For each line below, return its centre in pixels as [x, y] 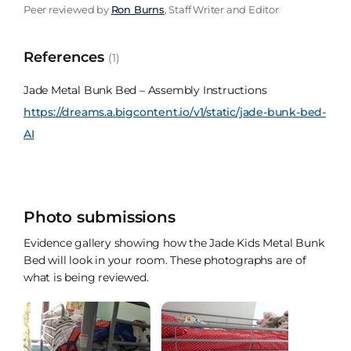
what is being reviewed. [86, 278]
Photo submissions [100, 217]
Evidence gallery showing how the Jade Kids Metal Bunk [174, 243]
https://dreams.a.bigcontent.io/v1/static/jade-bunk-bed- [175, 112]
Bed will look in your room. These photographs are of [165, 261]
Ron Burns [138, 9]
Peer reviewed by [67, 9]
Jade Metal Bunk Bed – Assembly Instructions [145, 90]
